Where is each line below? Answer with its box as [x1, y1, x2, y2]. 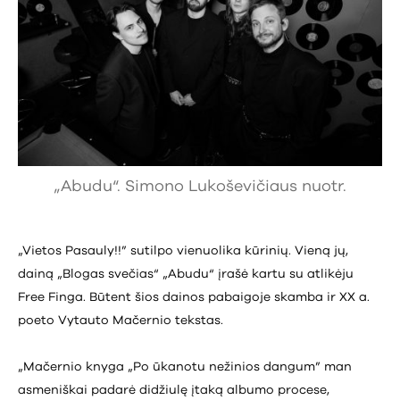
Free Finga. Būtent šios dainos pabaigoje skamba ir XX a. [18, 291, 370, 304]
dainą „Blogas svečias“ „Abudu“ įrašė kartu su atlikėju [18, 268, 354, 280]
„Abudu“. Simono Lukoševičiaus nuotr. [54, 179, 346, 195]
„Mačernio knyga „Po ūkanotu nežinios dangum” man [18, 361, 352, 374]
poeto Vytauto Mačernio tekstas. [18, 314, 223, 327]
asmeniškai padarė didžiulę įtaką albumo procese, [18, 384, 329, 397]
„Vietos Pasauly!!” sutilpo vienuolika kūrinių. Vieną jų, [18, 245, 348, 257]
